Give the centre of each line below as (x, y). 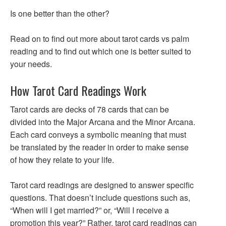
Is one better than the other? (60, 13)
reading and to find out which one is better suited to (101, 51)
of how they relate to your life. (62, 160)
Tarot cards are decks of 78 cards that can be (90, 109)
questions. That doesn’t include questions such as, (100, 197)
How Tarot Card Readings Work (78, 90)
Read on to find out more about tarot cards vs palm (100, 39)
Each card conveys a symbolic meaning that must (98, 134)
